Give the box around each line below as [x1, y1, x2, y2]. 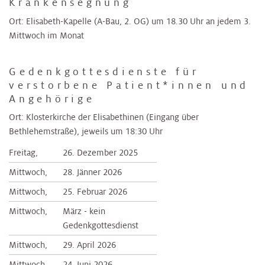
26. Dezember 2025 [62, 147, 138, 158]
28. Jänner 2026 [62, 166, 122, 177]
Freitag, [9, 147, 38, 158]
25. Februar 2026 [62, 186, 127, 197]
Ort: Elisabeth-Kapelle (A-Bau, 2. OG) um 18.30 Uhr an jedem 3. [9, 15, 251, 27]
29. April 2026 [62, 239, 116, 250]
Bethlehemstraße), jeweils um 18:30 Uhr [9, 126, 163, 137]
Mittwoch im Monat [9, 30, 84, 41]
